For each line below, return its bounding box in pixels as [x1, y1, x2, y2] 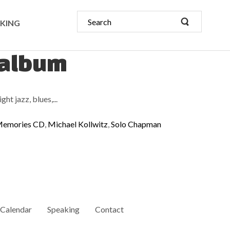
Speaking [47, 204, 80, 215]
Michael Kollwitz [48, 119, 108, 129]
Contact [95, 204, 124, 215]
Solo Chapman [111, 119, 161, 129]
